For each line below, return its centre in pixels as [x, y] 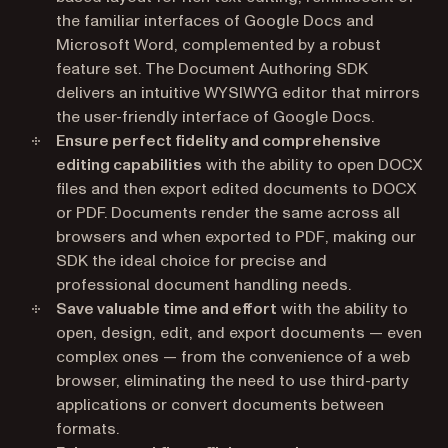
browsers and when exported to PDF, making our [236, 236]
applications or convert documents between [220, 404]
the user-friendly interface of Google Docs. [215, 116]
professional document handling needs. [203, 284]
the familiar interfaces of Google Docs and [215, 20]
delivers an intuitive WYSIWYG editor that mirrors [238, 92]
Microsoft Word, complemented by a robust [218, 44]
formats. [87, 428]
